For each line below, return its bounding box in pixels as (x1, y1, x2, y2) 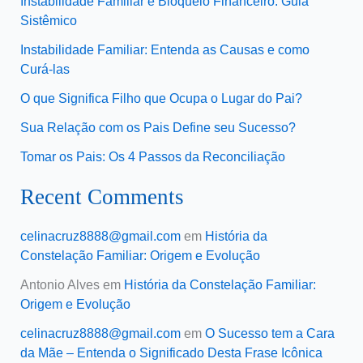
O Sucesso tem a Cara (204, 327, 335, 341)
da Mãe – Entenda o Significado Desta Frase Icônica (19, 346, 322, 361)
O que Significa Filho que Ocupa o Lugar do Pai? (19, 92, 302, 106)
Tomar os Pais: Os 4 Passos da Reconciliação (19, 150, 285, 164)
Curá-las (19, 62, 70, 77)
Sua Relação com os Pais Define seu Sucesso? (19, 121, 296, 135)
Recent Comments (19, 185, 184, 210)
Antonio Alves (19, 278, 100, 293)
